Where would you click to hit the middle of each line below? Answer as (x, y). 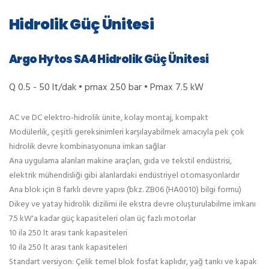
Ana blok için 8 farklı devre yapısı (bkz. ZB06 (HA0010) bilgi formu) (125, 190)
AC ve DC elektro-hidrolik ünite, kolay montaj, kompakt (109, 118)
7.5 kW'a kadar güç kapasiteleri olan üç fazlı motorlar (102, 219)
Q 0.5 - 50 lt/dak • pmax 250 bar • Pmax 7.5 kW (106, 87)
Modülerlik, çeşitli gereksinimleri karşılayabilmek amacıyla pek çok (127, 132)
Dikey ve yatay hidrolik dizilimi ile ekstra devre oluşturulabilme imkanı (132, 204)
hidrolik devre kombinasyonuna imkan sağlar (87, 147)
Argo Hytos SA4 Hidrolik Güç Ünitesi (109, 59)
